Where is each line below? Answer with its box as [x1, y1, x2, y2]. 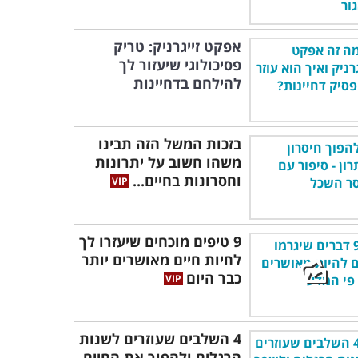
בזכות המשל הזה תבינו [98, 134, 241, 153]
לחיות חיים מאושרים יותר [82, 250, 241, 269]
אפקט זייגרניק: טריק [113, 37, 241, 56]
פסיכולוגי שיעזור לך [119, 55, 241, 74]
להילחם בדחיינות [133, 74, 241, 93]
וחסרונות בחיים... [133, 171, 241, 190]
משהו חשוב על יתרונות [95, 153, 241, 172]
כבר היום [186, 268, 241, 288]
